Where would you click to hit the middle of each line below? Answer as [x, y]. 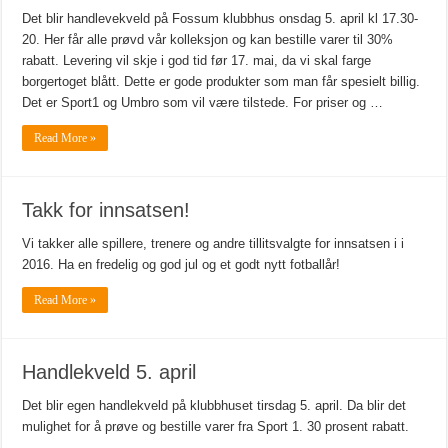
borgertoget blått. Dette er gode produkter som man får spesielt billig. [221, 82]
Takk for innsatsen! [106, 210]
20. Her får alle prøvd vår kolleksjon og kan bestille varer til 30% [208, 40]
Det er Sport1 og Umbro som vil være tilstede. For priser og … [203, 103]
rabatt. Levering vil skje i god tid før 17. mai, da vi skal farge [197, 61]
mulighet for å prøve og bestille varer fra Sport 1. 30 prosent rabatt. [216, 427]
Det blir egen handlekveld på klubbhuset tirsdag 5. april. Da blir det [214, 406]
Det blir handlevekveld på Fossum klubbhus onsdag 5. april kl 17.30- [220, 19]
